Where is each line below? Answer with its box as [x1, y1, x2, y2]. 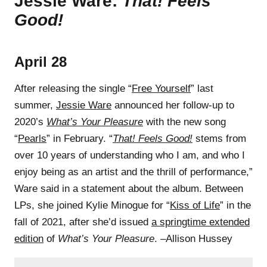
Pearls [18, 132, 46, 144]
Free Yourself [132, 82, 191, 94]
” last [191, 82, 213, 94]
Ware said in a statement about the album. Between [14, 182, 243, 194]
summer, [14, 99, 56, 111]
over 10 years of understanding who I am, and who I [14, 149, 245, 161]
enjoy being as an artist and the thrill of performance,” [14, 166, 253, 178]
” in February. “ [46, 132, 113, 144]
